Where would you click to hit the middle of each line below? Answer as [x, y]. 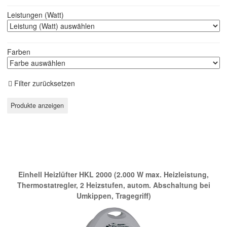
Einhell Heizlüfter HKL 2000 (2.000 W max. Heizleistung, [113, 175]
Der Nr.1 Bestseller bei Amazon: [113, 148]
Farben [19, 52]
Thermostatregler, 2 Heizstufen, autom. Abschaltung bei [113, 185]
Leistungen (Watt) [35, 15]
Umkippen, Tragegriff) [113, 196]
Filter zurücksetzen [44, 83]
